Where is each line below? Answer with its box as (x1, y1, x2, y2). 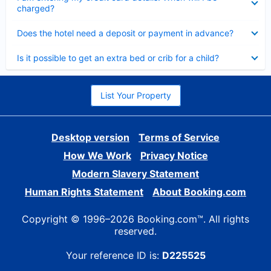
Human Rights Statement (25, 186, 143, 198)
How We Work (63, 149, 131, 162)
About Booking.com (152, 186, 246, 198)
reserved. (114, 225, 157, 237)
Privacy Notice (140, 149, 208, 162)
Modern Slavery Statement (72, 168, 199, 180)
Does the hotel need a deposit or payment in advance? (17, 28, 233, 38)
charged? (17, 3, 54, 13)
